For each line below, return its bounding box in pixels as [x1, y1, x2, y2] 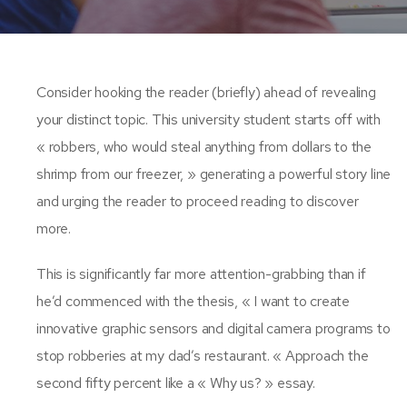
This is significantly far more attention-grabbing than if [36, 263, 366, 283]
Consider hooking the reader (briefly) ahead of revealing [36, 82, 376, 102]
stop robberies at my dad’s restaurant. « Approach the [36, 345, 369, 365]
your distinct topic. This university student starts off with [36, 109, 381, 129]
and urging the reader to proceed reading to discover [36, 191, 359, 211]
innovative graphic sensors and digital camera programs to [36, 318, 391, 338]
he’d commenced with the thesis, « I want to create [36, 291, 350, 311]
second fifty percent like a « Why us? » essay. [36, 372, 315, 392]
